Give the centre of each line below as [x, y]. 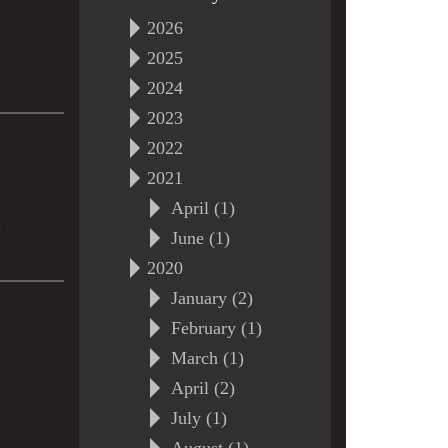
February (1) [216, 328]
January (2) [211, 298]
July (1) [198, 418]
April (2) [202, 388]
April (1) [202, 208]
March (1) [207, 358]
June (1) [200, 238]
